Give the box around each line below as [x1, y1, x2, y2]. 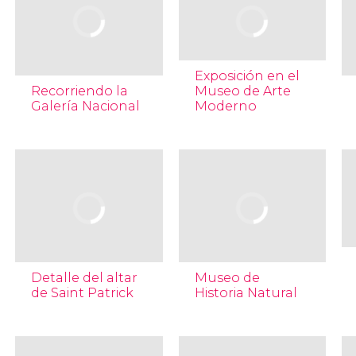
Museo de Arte [194, 83, 291, 99]
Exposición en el [194, 68, 300, 83]
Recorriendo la [30, 83, 128, 99]
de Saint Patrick [30, 285, 133, 300]
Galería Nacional [30, 99, 140, 114]
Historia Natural [194, 285, 297, 300]
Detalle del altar [30, 270, 137, 285]
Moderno [194, 99, 257, 114]
